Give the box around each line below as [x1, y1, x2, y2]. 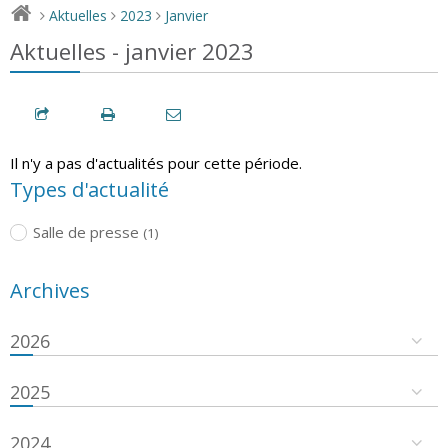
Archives [10, 276, 90, 304]
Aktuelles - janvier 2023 [10, 35, 254, 67]
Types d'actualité [10, 175, 169, 203]
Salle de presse [32, 221, 139, 242]
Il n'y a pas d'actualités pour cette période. [10, 152, 302, 173]
